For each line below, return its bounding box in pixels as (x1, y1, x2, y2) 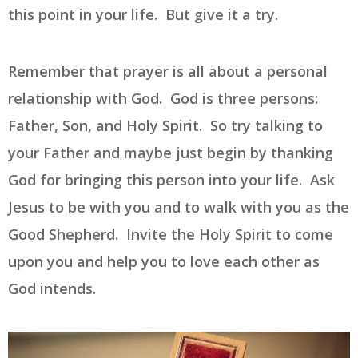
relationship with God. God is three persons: (8, 89, 318, 109)
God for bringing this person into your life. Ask (8, 170, 335, 190)
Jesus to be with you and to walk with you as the (8, 197, 349, 217)
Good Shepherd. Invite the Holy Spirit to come (8, 225, 333, 245)
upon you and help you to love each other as (8, 252, 320, 272)
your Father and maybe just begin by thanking (8, 143, 333, 163)
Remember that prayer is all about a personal (8, 62, 328, 82)
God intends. (8, 279, 100, 299)
